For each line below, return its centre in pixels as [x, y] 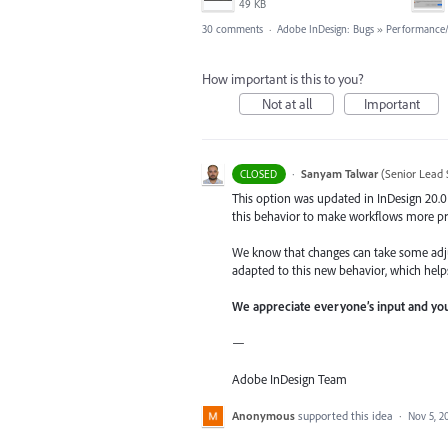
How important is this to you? [283, 78]
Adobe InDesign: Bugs [325, 28]
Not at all [286, 103]
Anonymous [263, 415]
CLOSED [259, 173]
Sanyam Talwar [339, 173]
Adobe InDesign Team [289, 378]
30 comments [232, 28]
